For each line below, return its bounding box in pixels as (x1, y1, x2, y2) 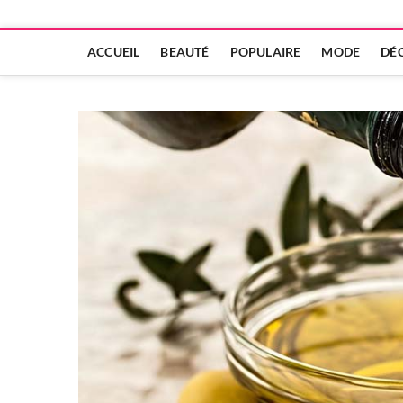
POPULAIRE (229, 44, 301, 59)
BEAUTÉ (160, 44, 210, 59)
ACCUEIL (87, 44, 140, 59)
